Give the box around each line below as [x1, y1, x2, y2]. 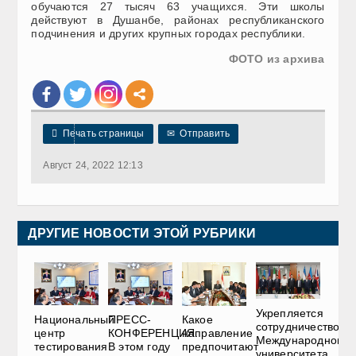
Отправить [175, 128, 230, 140]
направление [181, 327, 253, 340]
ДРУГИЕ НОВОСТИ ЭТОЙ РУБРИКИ [28, 226, 257, 241]
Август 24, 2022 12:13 [43, 160, 143, 172]
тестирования [34, 340, 108, 354]
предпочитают [181, 340, 259, 354]
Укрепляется [255, 306, 323, 319]
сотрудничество [255, 319, 340, 333]
